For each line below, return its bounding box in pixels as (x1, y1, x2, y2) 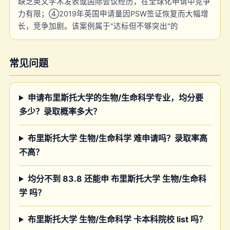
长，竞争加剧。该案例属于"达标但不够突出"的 (18, 22, 178, 31)
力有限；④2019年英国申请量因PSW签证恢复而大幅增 (18, 9, 208, 18)
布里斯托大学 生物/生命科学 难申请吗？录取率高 (27, 133, 207, 143)
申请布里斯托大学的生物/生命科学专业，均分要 (27, 92, 203, 103)
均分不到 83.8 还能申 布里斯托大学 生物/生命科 (27, 174, 206, 184)
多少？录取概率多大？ (19, 106, 101, 117)
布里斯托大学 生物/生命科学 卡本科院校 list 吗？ (27, 214, 207, 224)
